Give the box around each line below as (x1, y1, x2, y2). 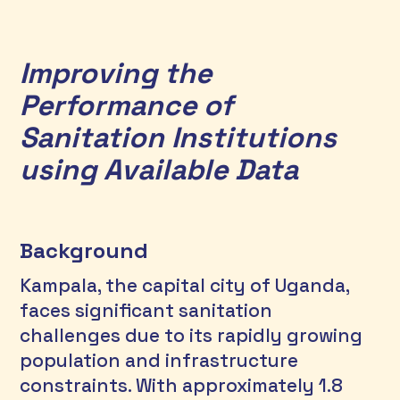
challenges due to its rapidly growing (20, 323, 368, 347)
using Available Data (20, 151, 299, 187)
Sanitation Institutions (20, 119, 345, 155)
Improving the (20, 54, 220, 91)
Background (20, 236, 149, 264)
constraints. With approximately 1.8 (20, 373, 348, 397)
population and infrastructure (20, 348, 304, 372)
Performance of (20, 87, 241, 123)
